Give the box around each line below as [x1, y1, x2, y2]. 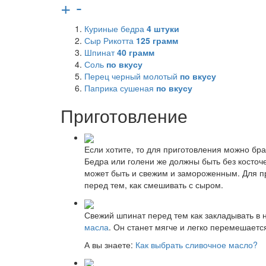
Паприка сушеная [84, 82, 156, 94]
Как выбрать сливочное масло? [135, 238, 258, 251]
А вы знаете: [84, 238, 135, 251]
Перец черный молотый [84, 70, 180, 82]
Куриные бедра [84, 23, 147, 34]
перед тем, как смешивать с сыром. [84, 179, 223, 191]
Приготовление [61, 103, 188, 128]
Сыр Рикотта [84, 34, 136, 46]
